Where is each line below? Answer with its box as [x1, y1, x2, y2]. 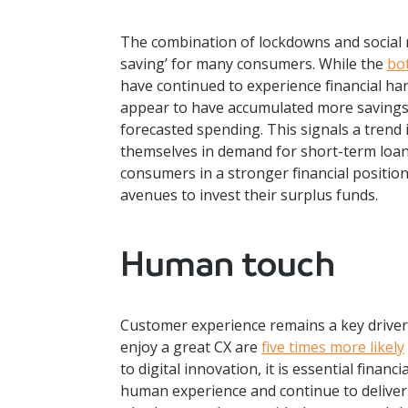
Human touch [120, 241, 335, 287]
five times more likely [261, 337, 404, 358]
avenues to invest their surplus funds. [120, 185, 378, 206]
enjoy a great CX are [120, 337, 261, 358]
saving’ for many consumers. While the [120, 54, 387, 75]
